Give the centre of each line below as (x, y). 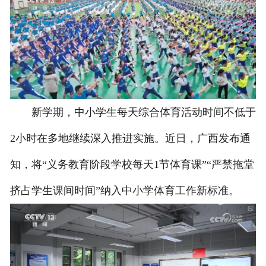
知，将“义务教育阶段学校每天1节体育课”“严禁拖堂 (132, 165)
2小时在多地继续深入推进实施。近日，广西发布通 (130, 139)
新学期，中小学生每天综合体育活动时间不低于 (133, 113)
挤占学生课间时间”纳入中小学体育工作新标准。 (124, 191)
